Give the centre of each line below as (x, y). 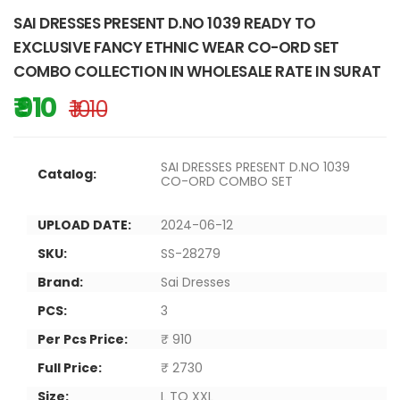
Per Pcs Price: (83, 339)
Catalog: (67, 174)
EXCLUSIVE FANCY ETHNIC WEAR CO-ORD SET (176, 47)
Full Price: (70, 367)
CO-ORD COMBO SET (227, 181)
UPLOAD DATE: (84, 225)
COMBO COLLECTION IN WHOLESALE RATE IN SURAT (197, 71)
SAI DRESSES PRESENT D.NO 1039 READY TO (165, 23)
